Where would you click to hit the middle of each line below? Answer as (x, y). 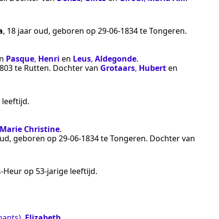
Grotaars (118, 68)
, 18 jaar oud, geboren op (50, 31)
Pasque (20, 59)
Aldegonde (116, 59)
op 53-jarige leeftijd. (60, 171)
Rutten (36, 68)
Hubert (153, 68)
